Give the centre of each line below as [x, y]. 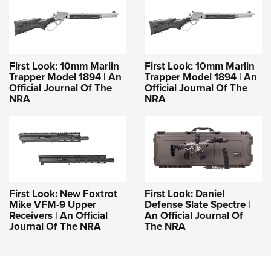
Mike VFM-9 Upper [53, 204]
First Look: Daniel [184, 193]
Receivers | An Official [58, 215]
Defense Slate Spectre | [198, 204]
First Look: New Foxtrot [63, 193]
